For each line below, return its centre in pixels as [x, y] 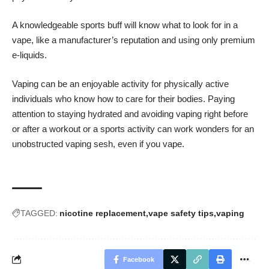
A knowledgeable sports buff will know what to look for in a [125, 25]
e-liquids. [29, 55]
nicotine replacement [103, 213]
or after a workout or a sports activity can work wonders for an [133, 128]
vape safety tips [181, 213]
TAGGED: [39, 213]
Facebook [139, 259]
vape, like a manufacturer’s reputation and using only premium [134, 40]
